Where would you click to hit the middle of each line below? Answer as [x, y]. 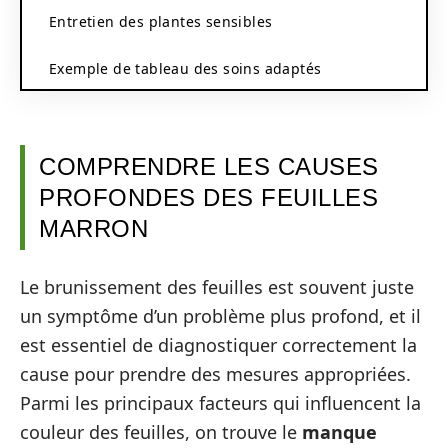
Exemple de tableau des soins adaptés [185, 68]
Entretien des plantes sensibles [161, 21]
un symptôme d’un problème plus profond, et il [220, 315]
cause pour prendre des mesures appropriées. [215, 373]
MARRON [93, 228]
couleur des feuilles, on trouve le [161, 431]
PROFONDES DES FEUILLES [208, 197]
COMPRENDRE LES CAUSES [209, 166]
